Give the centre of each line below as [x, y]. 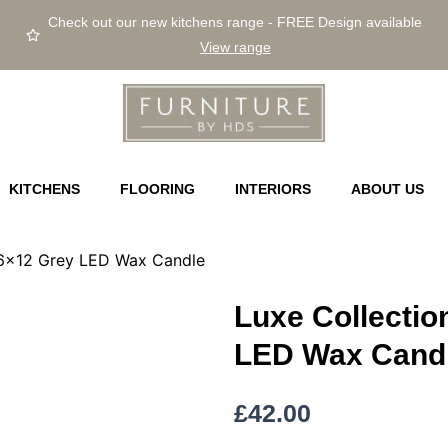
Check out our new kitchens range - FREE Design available [235, 22]
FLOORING [157, 189]
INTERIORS [272, 189]
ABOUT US [387, 189]
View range [235, 47]
